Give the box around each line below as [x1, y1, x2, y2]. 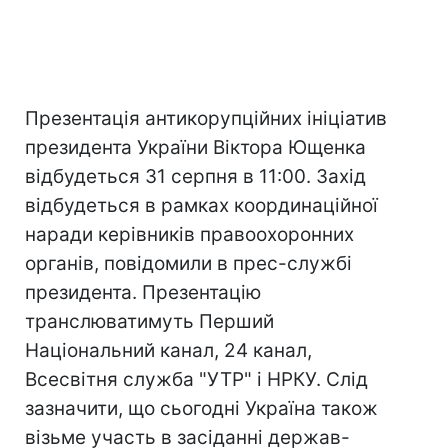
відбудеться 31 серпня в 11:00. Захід [25, 165, 366, 188]
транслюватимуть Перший [25, 310, 274, 333]
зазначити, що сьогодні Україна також [25, 397, 378, 420]
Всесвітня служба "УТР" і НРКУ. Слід [25, 368, 368, 391]
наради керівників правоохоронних [25, 223, 354, 246]
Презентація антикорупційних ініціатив [25, 107, 387, 130]
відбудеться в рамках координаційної [25, 194, 378, 217]
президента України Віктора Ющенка [25, 136, 366, 159]
